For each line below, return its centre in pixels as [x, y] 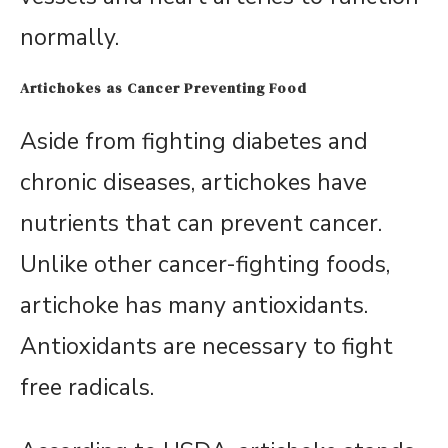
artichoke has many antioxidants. [194, 306]
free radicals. [87, 388]
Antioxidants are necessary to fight [206, 347]
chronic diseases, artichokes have [193, 183]
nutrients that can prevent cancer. [201, 224]
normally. [69, 38]
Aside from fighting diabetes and [194, 142]
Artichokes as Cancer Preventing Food [163, 88]
